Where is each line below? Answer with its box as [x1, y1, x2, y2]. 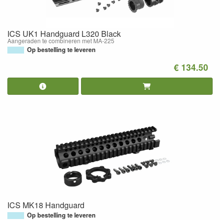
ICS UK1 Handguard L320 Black [7, 28, 121, 40]
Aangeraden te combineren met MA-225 [7, 36, 114, 45]
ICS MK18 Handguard [7, 199, 84, 211]
